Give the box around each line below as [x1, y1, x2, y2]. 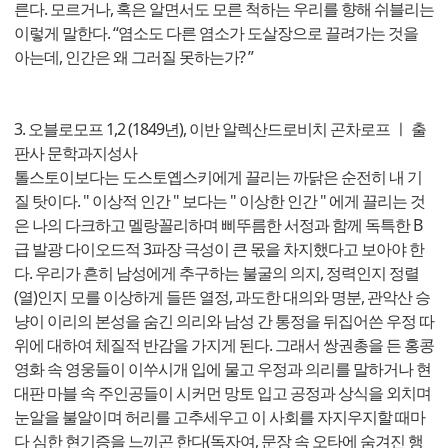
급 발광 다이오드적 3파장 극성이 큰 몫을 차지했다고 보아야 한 [14, 238, 424, 261]
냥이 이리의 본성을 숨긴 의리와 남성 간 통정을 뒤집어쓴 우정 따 [14, 310, 434, 333]
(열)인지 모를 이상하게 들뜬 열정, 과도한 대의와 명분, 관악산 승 [14, 286, 430, 309]
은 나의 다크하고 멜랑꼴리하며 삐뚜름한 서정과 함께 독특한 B [14, 214, 422, 237]
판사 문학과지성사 [14, 142, 137, 165]
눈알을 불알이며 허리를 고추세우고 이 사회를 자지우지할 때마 [14, 406, 425, 429]
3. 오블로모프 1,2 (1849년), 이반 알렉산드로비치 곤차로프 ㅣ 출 [14, 118, 426, 141]
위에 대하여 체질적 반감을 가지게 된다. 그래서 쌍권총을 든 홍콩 [14, 334, 434, 357]
